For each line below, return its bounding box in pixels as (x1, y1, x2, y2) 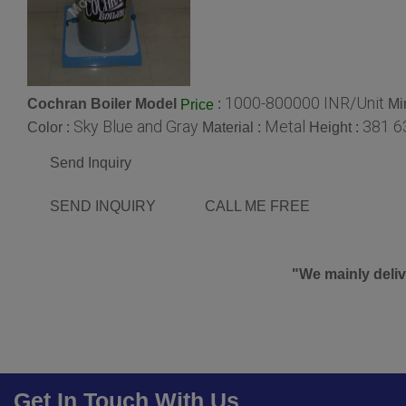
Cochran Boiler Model (27, 96, 177, 112)
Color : (27, 120, 73, 136)
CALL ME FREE (205, 198, 310, 215)
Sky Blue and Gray (73, 117, 198, 137)
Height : (309, 120, 362, 136)
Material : (202, 120, 265, 136)
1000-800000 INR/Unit (225, 93, 384, 113)
